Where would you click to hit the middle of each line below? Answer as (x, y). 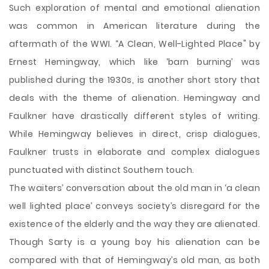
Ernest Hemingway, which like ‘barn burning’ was (134, 62)
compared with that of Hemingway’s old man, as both (134, 260)
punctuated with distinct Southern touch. (102, 170)
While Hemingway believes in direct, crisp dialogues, (134, 134)
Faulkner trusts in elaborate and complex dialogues (134, 152)
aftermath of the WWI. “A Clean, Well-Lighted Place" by (134, 44)
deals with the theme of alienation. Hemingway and (134, 98)
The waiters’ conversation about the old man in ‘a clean (134, 188)
